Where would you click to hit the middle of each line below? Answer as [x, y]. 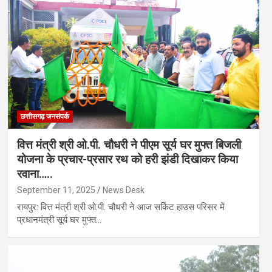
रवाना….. [35, 174]
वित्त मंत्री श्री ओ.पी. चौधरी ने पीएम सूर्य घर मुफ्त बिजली [129, 144]
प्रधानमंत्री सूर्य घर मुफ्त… [59, 219]
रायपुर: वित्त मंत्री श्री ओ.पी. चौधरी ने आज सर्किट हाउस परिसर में [121, 207]
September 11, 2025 [56, 190]
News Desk [123, 190]
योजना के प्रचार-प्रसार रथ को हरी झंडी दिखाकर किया [127, 159]
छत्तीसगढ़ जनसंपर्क [45, 116]
